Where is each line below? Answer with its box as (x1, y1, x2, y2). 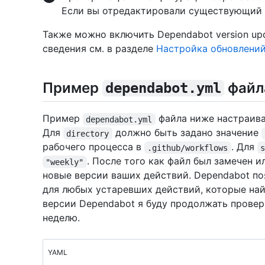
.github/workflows (147, 143, 228, 153)
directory (66, 128, 109, 138)
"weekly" (46, 157, 84, 167)
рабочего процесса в (43, 141, 144, 153)
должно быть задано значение (112, 127, 261, 139)
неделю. (43, 212, 80, 224)
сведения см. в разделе (43, 43, 156, 55)
